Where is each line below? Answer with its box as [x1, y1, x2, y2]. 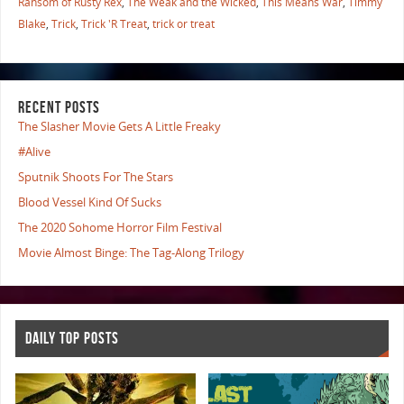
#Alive [17, 144, 50, 161]
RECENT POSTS [17, 98, 100, 117]
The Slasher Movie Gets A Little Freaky [17, 119, 221, 135]
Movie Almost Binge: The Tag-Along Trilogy [17, 245, 244, 262]
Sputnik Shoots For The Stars [17, 170, 173, 186]
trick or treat [151, 15, 215, 32]
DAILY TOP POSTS [25, 329, 120, 348]
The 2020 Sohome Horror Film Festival [17, 220, 222, 236]
